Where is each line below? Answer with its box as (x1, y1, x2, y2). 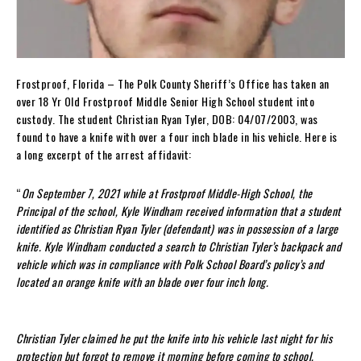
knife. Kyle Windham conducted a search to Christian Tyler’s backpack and (16, 238, 341, 255)
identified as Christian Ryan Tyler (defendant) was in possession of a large (16, 220, 338, 238)
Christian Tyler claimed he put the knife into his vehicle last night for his (16, 330, 332, 347)
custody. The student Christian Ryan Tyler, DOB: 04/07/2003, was (16, 110, 318, 128)
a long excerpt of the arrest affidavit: (16, 146, 192, 164)
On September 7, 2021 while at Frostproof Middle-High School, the (21, 185, 313, 202)
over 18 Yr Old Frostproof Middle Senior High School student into (16, 93, 314, 110)
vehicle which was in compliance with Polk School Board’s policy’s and (16, 255, 324, 273)
